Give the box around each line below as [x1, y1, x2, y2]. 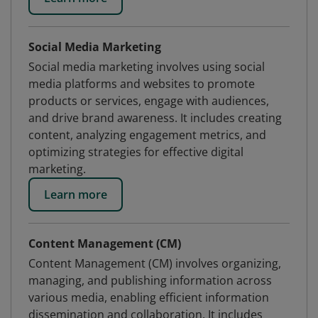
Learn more [44, 187, 107, 202]
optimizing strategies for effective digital [28, 144, 243, 160]
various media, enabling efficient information [28, 290, 269, 305]
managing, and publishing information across [28, 273, 272, 288]
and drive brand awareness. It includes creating [28, 110, 282, 126]
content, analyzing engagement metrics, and [28, 127, 266, 143]
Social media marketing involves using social [28, 59, 265, 75]
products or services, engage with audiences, [28, 93, 269, 109]
